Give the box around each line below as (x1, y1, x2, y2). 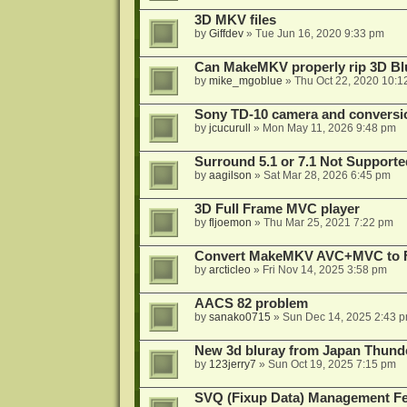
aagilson (208, 169, 252, 182)
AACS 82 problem (194, 296, 308, 311)
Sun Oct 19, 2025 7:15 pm (267, 358, 396, 371)
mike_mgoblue (208, 74, 283, 87)
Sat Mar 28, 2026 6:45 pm (263, 169, 391, 182)
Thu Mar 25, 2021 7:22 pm (263, 216, 393, 229)
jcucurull (208, 122, 251, 134)
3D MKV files (194, 13, 276, 27)
